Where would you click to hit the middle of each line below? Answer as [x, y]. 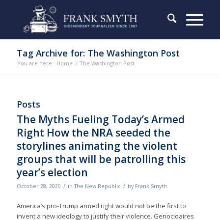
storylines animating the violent [97, 146]
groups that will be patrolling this [101, 159]
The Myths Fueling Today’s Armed [100, 119]
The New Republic [97, 186]
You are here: [35, 63]
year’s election [52, 172]
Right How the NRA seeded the [93, 133]
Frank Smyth [151, 186]
